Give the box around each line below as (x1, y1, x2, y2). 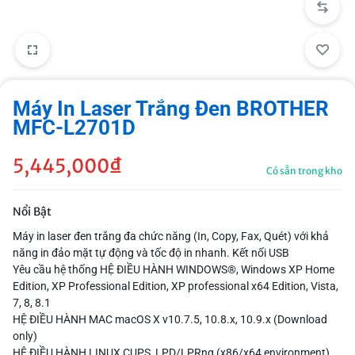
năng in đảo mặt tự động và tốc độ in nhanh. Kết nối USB (13, 246, 289, 259)
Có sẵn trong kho (266, 164, 342, 177)
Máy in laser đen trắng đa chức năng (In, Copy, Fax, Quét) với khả (13, 229, 329, 242)
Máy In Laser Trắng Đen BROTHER (13, 96, 329, 120)
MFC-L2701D (13, 115, 136, 139)
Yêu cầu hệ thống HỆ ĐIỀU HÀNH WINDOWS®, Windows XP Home (13, 262, 334, 276)
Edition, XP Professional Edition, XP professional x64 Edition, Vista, (13, 279, 338, 292)
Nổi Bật (13, 204, 52, 219)
